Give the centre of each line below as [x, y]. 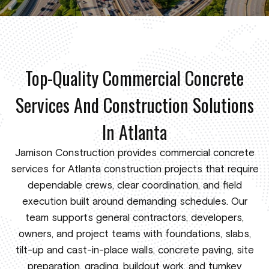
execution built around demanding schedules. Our [134, 202]
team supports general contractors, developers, [134, 218]
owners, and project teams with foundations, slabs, [134, 234]
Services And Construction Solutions [134, 105]
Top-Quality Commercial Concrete [134, 78]
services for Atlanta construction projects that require [134, 170]
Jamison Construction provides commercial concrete [134, 153]
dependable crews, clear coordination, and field [134, 186]
